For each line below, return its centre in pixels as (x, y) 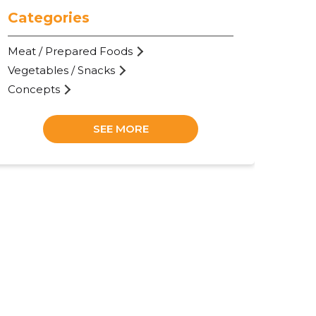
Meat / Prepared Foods (71, 51)
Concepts (34, 89)
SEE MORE (121, 128)
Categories (49, 17)
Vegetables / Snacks (62, 70)
